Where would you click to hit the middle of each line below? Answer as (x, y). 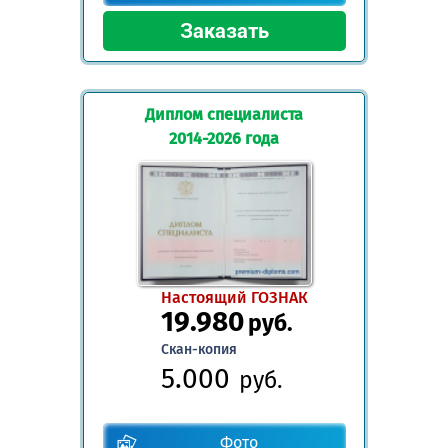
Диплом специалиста (224, 114)
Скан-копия (198, 350)
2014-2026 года (224, 138)
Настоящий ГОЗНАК (234, 298)
